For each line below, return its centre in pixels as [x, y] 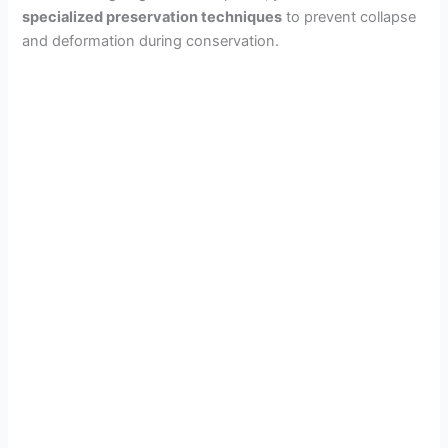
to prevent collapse [349, 17]
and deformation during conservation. [151, 41]
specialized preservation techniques [152, 17]
